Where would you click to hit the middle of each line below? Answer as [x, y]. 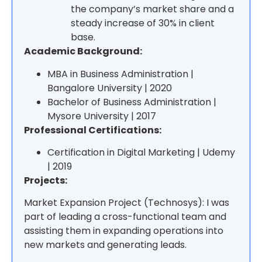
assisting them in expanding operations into [124, 231]
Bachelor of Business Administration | [132, 102]
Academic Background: [83, 51]
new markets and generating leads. [106, 245]
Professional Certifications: [93, 130]
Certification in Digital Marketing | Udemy [141, 152]
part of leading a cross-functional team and [125, 217]
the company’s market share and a [152, 9]
